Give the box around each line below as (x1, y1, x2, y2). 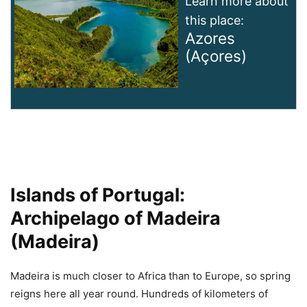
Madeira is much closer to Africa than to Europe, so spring (10, 269, 291, 283)
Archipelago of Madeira (10, 207, 221, 230)
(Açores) (185, 47, 247, 66)
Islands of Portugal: (10, 184, 185, 207)
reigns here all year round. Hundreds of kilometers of (10, 287, 268, 301)
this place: (185, 13, 245, 28)
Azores (185, 29, 236, 48)
